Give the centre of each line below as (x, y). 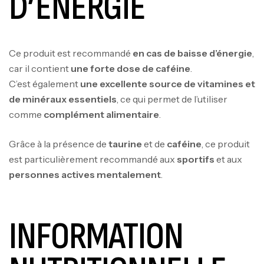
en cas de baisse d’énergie (192, 53)
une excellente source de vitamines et (168, 83)
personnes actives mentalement (85, 174)
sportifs (196, 159)
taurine (125, 143)
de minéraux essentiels (63, 99)
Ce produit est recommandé (71, 53)
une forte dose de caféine (131, 68)
